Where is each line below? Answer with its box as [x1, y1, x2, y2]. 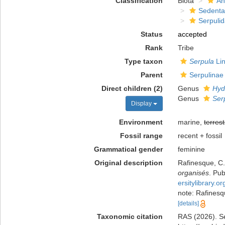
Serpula [189, 57, 214, 65]
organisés [177, 169, 209, 177]
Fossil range [120, 132, 163, 140]
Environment [119, 118, 163, 126]
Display [131, 100, 153, 107]
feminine [177, 145, 205, 153]
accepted [177, 30, 207, 38]
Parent [140, 71, 163, 79]
